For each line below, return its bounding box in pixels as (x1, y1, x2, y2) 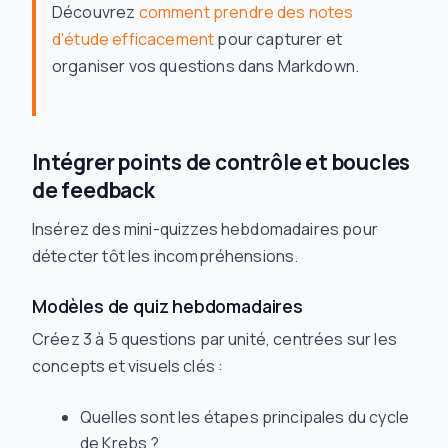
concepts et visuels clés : (32, 355, 224, 378)
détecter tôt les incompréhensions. (32, 245, 299, 268)
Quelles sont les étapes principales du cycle (80, 406, 410, 429)
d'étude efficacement (52, 28, 215, 51)
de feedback (32, 176, 155, 205)
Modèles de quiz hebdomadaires (32, 294, 303, 319)
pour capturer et (214, 28, 342, 51)
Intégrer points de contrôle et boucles (32, 148, 411, 177)
